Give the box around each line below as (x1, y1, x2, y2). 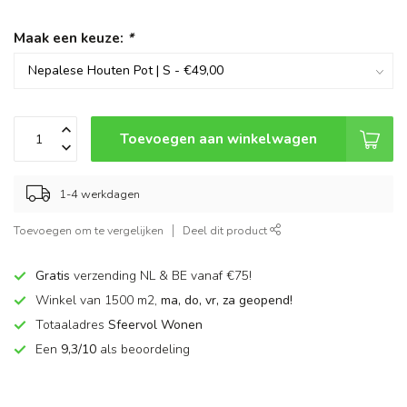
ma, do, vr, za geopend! (161, 292, 293, 310)
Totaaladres (35, 316, 108, 334)
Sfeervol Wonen (108, 316, 203, 334)
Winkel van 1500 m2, (35, 292, 161, 310)
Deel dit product (183, 223, 270, 239)
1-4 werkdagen (59, 185, 140, 203)
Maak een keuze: (14, 28, 127, 48)
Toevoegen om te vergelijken (14, 223, 164, 239)
